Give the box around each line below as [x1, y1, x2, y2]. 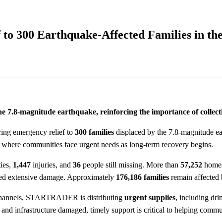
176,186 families [116, 172, 171, 181]
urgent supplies [124, 193, 175, 202]
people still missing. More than [83, 160, 180, 169]
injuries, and [33, 160, 73, 169]
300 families [75, 127, 114, 136]
